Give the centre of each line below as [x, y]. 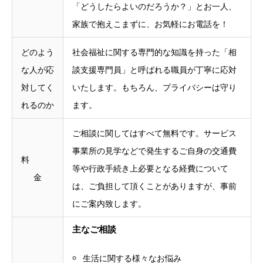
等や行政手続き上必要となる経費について [150, 168]
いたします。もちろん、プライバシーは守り [154, 87]
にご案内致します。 [109, 203]
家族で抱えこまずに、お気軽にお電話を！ [150, 24]
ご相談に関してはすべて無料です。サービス [154, 133]
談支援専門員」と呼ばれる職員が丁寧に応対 [154, 70]
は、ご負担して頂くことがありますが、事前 [154, 186]
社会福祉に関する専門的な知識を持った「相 [154, 52]
